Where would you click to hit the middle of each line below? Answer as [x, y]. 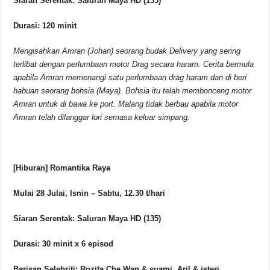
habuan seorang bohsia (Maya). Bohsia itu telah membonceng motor [133, 91]
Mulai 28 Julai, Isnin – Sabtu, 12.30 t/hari [89, 193]
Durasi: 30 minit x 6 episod [64, 244]
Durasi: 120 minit [45, 26]
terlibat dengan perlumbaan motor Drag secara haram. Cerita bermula [134, 64]
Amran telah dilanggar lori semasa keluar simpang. [102, 118]
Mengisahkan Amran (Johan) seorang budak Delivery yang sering [127, 51]
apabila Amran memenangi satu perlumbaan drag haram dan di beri [130, 78]
